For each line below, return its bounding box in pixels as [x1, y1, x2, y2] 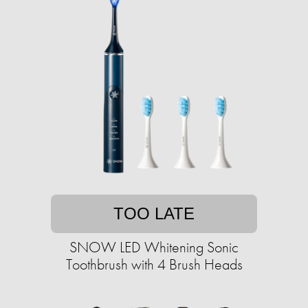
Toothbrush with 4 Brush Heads [65, 254, 243, 275]
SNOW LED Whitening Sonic [69, 237, 239, 258]
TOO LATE [113, 204, 195, 223]
